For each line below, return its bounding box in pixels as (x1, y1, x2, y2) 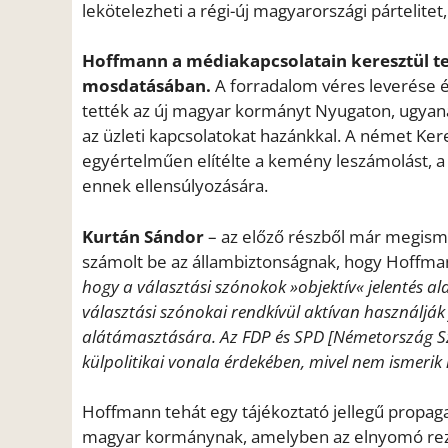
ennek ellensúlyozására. (82, 174, 268, 198)
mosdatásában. (82, 74, 211, 98)
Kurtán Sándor (82, 224, 204, 248)
